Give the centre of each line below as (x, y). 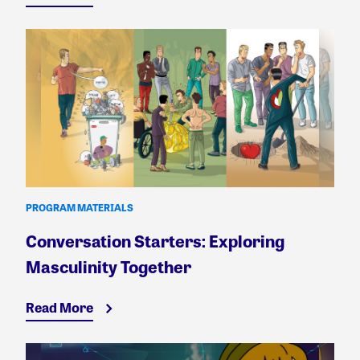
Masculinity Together (108, 267)
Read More (59, 308)
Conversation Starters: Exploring (155, 241)
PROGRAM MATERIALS (80, 208)
